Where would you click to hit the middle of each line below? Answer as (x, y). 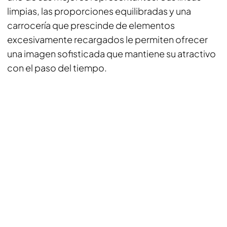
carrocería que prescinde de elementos (91, 25)
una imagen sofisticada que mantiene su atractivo (111, 53)
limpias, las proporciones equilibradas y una (99, 11)
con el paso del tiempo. (57, 68)
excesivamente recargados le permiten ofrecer (107, 39)
